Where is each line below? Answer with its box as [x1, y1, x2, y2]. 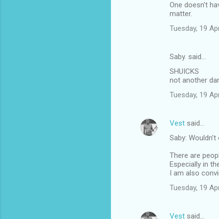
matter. [170, 9, 192, 19]
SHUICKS [170, 67, 199, 76]
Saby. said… [170, 52, 206, 62]
